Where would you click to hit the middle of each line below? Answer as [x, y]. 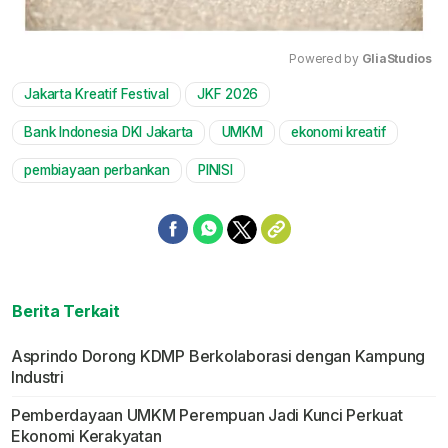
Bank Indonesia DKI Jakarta [109, 132]
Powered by [325, 59]
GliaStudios [396, 59]
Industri [37, 377]
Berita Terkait [66, 311]
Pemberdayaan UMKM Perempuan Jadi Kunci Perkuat [206, 415]
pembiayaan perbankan [97, 170]
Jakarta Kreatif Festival [96, 94]
